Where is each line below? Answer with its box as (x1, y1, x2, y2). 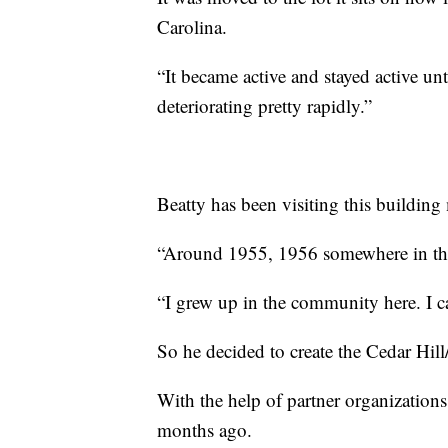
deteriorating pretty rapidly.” (157, 92, 372, 118)
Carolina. (157, 13, 227, 39)
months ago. (157, 416, 252, 442)
